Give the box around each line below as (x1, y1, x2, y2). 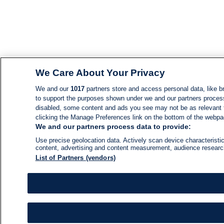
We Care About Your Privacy (35, 67, 165, 78)
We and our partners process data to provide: (35, 122, 191, 130)
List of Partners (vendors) (35, 154, 115, 161)
